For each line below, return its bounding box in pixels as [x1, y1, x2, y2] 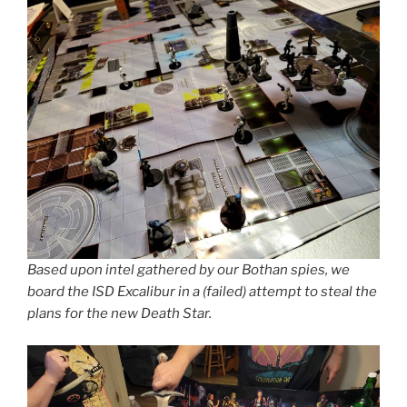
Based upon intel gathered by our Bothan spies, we [27, 262, 350, 279]
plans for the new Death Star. [27, 305, 212, 323]
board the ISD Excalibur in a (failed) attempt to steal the [27, 283, 377, 301]
